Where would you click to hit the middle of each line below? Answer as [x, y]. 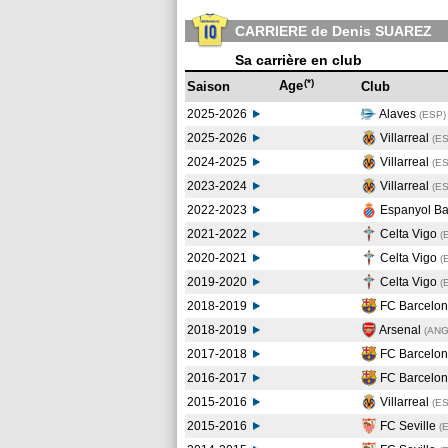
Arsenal [400, 330]
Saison [208, 86]
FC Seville [408, 426]
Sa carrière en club [298, 60]
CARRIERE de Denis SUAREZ [333, 31]
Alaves [398, 114]
